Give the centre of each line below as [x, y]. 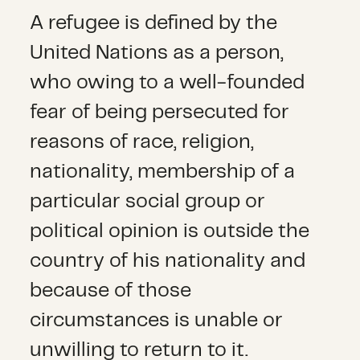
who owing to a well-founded [168, 83]
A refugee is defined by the [154, 24]
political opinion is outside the [170, 232]
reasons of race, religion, [142, 143]
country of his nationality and [168, 262]
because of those [111, 291]
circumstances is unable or [157, 321]
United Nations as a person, [157, 53]
